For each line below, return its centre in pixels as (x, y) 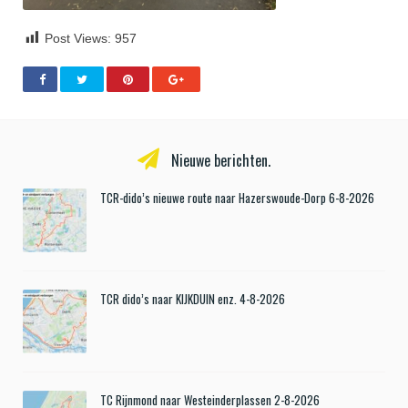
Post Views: (78, 39)
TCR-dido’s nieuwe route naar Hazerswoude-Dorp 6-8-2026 (237, 198)
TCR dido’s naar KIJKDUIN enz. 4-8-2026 (193, 299)
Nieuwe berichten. (219, 161)
